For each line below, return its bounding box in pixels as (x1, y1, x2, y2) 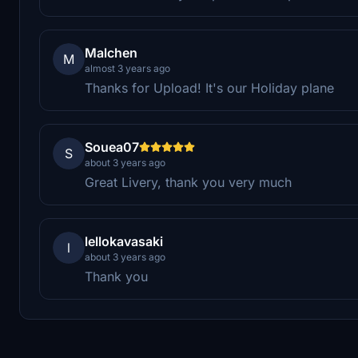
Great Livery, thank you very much (85, 173, 292, 190)
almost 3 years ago (85, 62, 170, 74)
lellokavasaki (85, 233, 163, 249)
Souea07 (85, 138, 139, 155)
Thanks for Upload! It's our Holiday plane (85, 79, 334, 96)
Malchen (85, 44, 137, 61)
